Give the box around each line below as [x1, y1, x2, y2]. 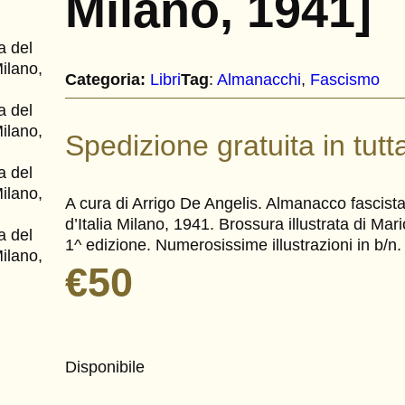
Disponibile [65, 357, 146, 376]
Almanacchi [217, 70, 302, 89]
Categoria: [65, 70, 146, 89]
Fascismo [310, 70, 381, 89]
